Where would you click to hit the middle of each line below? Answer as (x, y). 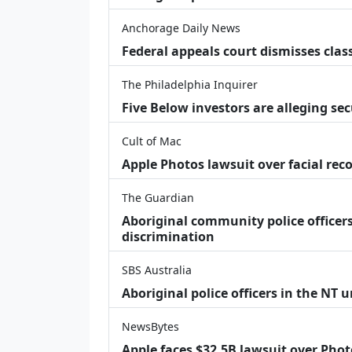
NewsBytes (150, 326)
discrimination (168, 236)
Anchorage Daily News (181, 27)
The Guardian (158, 197)
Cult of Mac (152, 141)
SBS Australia (157, 269)
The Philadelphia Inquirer (190, 84)
